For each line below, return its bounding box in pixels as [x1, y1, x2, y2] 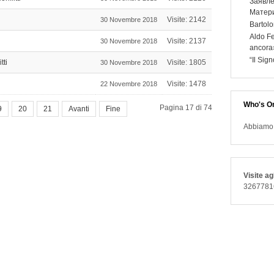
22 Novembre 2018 [100, 80, 157, 87]
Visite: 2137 [167, 37, 206, 45]
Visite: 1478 [167, 80, 206, 88]
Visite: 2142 [167, 15, 206, 24]
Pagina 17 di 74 [159, 103, 212, 112]
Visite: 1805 [167, 58, 206, 67]
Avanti [68, 105, 89, 113]
